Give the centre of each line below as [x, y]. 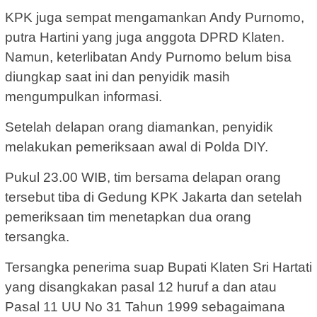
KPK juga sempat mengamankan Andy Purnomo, [155, 17]
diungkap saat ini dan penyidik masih [117, 76]
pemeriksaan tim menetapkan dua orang [128, 217]
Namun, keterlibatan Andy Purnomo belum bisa [148, 57]
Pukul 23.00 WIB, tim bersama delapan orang [143, 177]
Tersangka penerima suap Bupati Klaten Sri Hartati [158, 267]
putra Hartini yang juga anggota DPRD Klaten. [145, 37]
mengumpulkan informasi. [83, 96]
